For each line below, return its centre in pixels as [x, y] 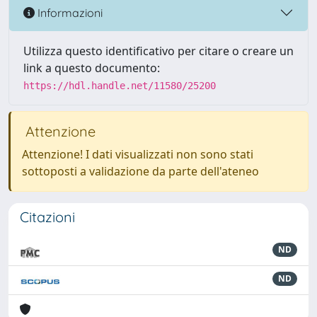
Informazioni [69, 12]
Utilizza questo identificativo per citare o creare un [158, 51]
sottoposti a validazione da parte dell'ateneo [140, 171]
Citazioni [47, 217]
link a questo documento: [92, 68]
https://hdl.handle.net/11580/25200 [120, 86]
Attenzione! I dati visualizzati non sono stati [138, 154]
